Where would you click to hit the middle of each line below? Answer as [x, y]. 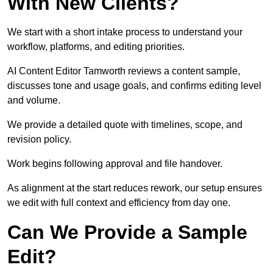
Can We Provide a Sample [127, 232]
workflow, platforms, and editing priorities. [96, 47]
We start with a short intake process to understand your [125, 32]
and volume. [34, 101]
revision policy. [39, 140]
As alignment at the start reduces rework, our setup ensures [135, 188]
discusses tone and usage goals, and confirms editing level [134, 86]
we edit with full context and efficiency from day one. [119, 203]
